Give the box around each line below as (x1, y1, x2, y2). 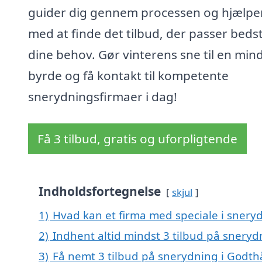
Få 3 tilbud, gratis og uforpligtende (37, 130, 237, 147)
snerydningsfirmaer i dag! (28, 88, 177, 105)
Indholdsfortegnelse (39, 183, 161, 200)
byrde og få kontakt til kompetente (28, 67, 229, 84)
